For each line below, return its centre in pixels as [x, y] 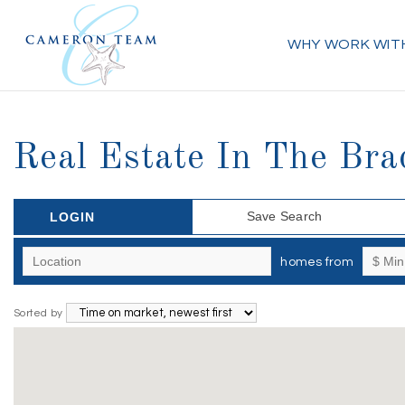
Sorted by [40, 313]
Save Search [284, 216]
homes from [317, 262]
